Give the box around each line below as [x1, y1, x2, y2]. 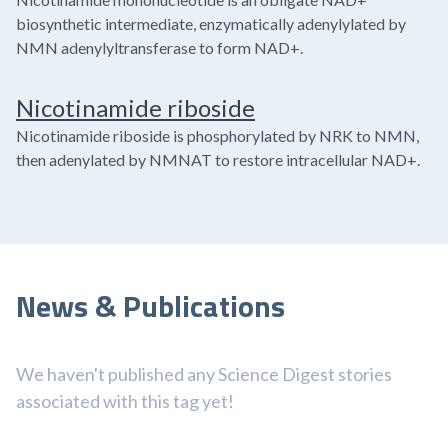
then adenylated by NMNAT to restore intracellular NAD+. [16, 150, 420, 169]
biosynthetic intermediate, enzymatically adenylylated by [16, 14, 406, 33]
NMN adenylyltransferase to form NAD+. [16, 38, 303, 57]
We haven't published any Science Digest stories [16, 363, 392, 385]
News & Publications [16, 283, 285, 329]
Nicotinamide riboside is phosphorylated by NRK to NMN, [16, 126, 419, 145]
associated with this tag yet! [16, 390, 234, 412]
